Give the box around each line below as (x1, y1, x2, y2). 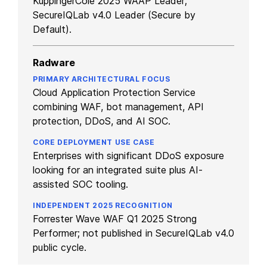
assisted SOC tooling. (33, 178, 128, 190)
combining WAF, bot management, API (33, 100, 204, 113)
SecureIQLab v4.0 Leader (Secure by (33, 8, 195, 21)
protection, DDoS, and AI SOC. (33, 114, 170, 127)
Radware (33, 56, 75, 69)
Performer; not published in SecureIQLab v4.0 (33, 226, 234, 239)
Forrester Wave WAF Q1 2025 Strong (33, 212, 197, 225)
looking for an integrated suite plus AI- (33, 163, 203, 176)
